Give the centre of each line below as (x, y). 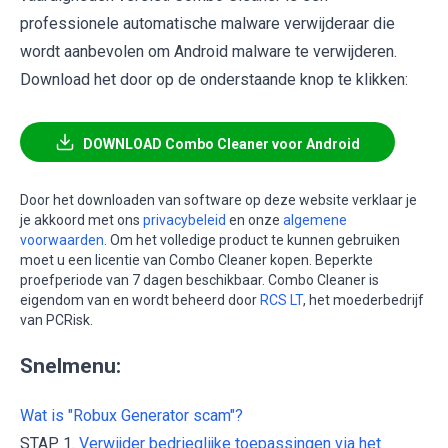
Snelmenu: (70, 366)
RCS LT (281, 300)
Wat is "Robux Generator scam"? (131, 416)
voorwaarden (62, 240)
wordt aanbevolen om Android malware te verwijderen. (208, 52)
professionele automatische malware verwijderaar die (207, 24)
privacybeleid (184, 220)
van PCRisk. (56, 320)
